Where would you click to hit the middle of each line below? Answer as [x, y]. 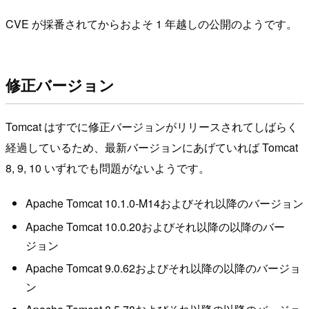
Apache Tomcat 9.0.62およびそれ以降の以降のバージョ [163, 268]
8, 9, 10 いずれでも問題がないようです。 [108, 168]
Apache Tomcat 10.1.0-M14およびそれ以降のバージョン [164, 203]
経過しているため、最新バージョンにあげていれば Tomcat [152, 147]
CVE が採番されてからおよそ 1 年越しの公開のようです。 [151, 24]
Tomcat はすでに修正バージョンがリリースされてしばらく [152, 126]
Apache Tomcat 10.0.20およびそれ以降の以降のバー [155, 226]
